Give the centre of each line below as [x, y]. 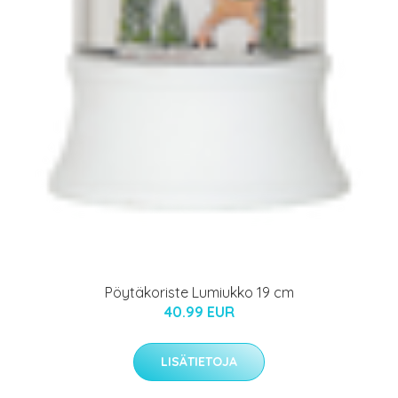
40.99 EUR [199, 312]
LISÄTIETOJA [199, 362]
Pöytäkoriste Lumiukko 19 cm [199, 293]
